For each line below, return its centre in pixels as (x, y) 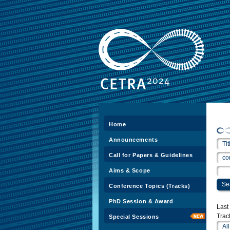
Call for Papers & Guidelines (151, 155)
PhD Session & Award (141, 201)
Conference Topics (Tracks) (150, 186)
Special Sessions (134, 217)
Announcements (133, 140)
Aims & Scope (130, 170)
